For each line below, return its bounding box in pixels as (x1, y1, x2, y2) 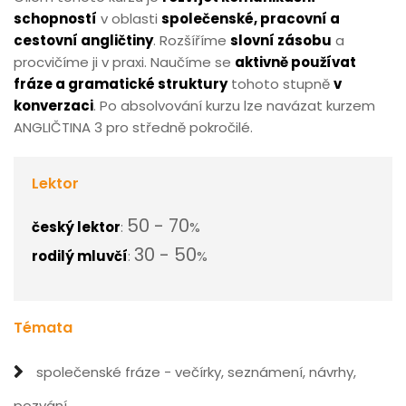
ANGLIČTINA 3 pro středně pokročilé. (14, 118, 253, 137)
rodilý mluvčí (32, 246, 128, 266)
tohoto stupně (227, 74, 333, 93)
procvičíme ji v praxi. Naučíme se (14, 53, 235, 72)
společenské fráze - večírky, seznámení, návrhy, (33, 362, 356, 382)
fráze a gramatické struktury (14, 74, 227, 93)
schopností (14, 9, 97, 28)
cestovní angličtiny (14, 31, 153, 50)
